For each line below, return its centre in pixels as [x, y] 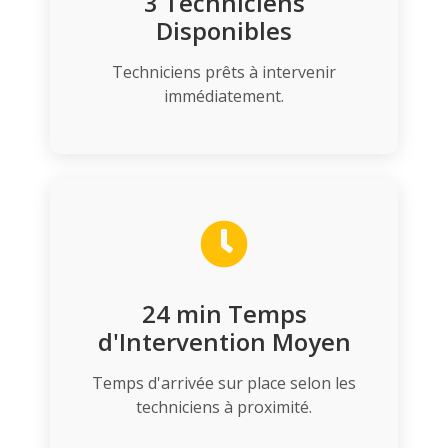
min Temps [238, 314]
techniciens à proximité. [224, 407]
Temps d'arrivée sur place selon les [224, 383]
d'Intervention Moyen [224, 342]
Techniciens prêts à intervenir [224, 72]
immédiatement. [224, 96]
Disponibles [224, 31]
